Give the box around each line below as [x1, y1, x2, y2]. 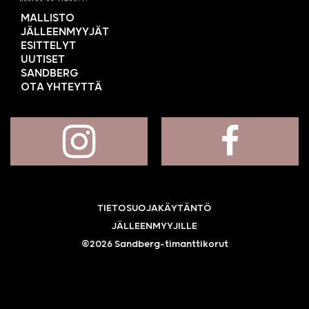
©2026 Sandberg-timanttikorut [81, 238, 228, 250]
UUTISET [21, 52, 65, 66]
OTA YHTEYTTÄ [21, 80, 102, 93]
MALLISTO [21, 11, 74, 24]
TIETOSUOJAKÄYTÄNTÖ [97, 202, 212, 214]
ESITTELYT [21, 39, 76, 52]
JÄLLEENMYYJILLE [112, 220, 197, 232]
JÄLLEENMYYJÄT [21, 25, 109, 38]
